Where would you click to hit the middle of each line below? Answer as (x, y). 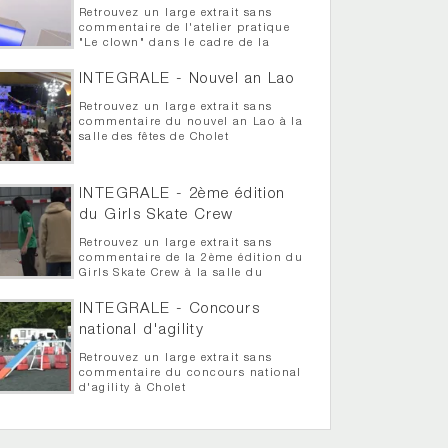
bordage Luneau (130, 289)
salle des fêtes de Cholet (154, 138)
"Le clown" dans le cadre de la (175, 44)
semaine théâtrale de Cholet (166, 59)
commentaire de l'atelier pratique (185, 29)
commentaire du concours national (190, 374)
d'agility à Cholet (133, 389)
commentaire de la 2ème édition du (191, 259)
